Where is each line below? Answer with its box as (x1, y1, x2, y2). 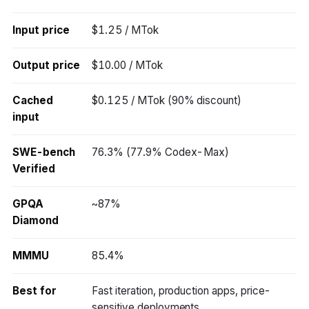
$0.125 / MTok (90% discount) (92, 93, 241, 107)
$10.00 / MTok (92, 58, 163, 72)
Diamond (12, 213, 59, 227)
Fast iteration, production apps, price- (92, 283, 272, 297)
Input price (12, 23, 70, 37)
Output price (12, 58, 80, 72)
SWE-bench (12, 145, 75, 159)
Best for (12, 283, 57, 297)
